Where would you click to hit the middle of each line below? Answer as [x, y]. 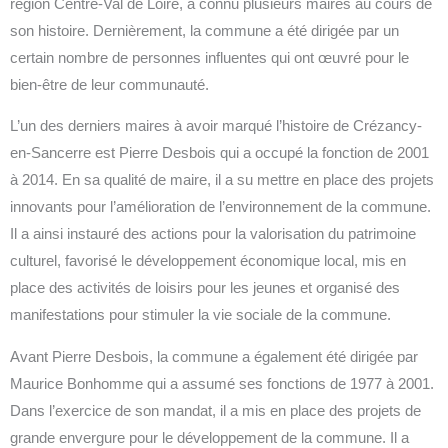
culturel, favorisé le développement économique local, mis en [208, 261]
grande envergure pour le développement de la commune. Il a [209, 437]
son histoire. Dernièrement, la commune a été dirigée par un [204, 30]
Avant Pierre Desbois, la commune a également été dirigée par [214, 356]
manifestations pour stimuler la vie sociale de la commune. [200, 315]
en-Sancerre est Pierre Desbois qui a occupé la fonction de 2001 [219, 153]
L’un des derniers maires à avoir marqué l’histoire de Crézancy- [216, 126]
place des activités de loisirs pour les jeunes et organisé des [205, 288]
